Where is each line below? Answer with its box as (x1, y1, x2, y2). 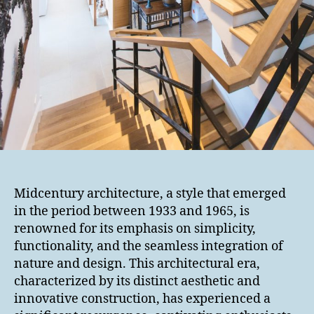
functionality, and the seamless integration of (14, 238, 283, 255)
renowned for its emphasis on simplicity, (14, 221, 256, 238)
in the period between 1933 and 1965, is (14, 203, 250, 220)
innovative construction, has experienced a (14, 291, 271, 308)
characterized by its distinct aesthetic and (14, 273, 260, 290)
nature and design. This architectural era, (14, 256, 260, 273)
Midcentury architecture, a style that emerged (14, 186, 286, 203)
